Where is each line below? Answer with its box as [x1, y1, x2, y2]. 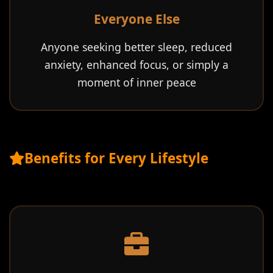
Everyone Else [93, 10, 180, 27]
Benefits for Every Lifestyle [24, 149, 208, 168]
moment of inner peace [77, 75, 196, 90]
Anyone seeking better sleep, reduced [41, 40, 232, 54]
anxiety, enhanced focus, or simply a [44, 57, 229, 72]
